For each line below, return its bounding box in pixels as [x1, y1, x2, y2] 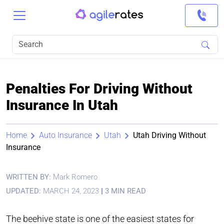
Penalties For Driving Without [6, 80, 192, 97]
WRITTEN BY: [6, 172, 53, 181]
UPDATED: [6, 186, 41, 195]
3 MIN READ [103, 186, 146, 195]
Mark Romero [53, 172, 97, 181]
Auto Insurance [39, 130, 92, 140]
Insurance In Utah [6, 97, 118, 113]
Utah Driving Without [133, 130, 206, 140]
